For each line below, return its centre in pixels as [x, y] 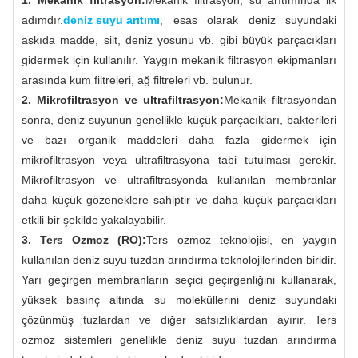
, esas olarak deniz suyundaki [248, 20]
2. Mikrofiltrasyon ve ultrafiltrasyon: [123, 99]
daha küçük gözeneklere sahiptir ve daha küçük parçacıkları [179, 199]
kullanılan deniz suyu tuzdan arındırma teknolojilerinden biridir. [179, 259]
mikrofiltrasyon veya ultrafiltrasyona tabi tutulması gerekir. [179, 159]
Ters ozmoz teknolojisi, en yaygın [242, 239]
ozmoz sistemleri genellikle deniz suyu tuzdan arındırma [179, 339]
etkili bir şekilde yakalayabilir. [94, 219]
